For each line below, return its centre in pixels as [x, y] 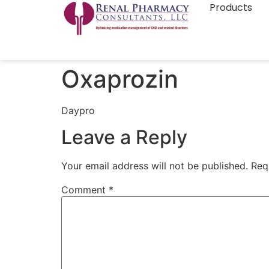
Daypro [78, 110]
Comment [85, 190]
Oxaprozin [120, 79]
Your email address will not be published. [155, 166]
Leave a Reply [124, 138]
